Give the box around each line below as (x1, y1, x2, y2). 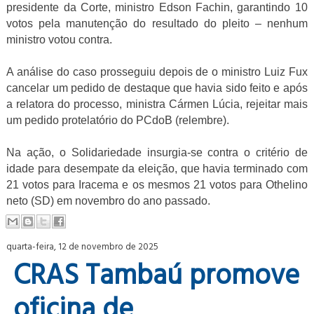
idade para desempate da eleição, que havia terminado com (6, 163, 308, 175)
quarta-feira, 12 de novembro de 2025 (6, 238, 159, 253)
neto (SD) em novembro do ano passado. (6, 195, 211, 207)
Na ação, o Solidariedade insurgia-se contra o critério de (6, 146, 308, 159)
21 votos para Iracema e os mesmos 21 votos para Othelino (6, 179, 308, 191)
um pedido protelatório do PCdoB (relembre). (6, 114, 230, 127)
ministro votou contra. (6, 34, 113, 46)
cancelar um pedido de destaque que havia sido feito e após (6, 82, 308, 95)
